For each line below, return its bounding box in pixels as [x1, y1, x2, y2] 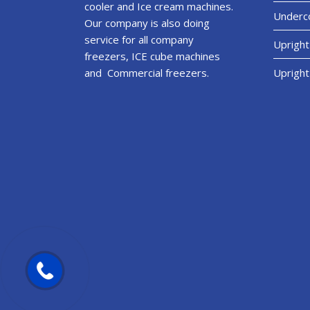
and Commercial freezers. [84, 65, 209, 80]
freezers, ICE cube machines [84, 48, 220, 63]
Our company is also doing [84, 15, 210, 30]
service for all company [84, 32, 194, 46]
